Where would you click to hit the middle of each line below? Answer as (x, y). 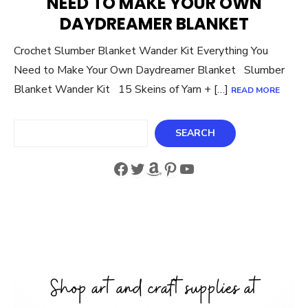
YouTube (210, 168)
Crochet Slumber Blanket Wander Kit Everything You (141, 51)
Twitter (157, 168)
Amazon (176, 168)
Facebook (147, 168)
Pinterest (197, 168)
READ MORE (255, 90)
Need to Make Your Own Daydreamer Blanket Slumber (149, 70)
